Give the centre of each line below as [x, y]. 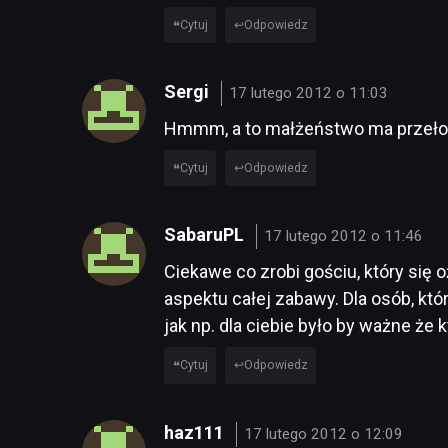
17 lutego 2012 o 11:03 [309, 93]
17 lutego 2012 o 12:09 [324, 433]
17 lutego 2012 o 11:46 [344, 236]
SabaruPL [206, 235]
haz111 [196, 432]
